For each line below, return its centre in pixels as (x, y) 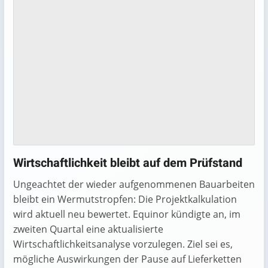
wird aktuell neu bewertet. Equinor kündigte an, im (127, 214)
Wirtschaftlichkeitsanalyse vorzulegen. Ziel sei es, (123, 244)
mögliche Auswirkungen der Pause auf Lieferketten (127, 259)
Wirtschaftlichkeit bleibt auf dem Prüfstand (128, 163)
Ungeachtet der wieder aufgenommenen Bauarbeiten (134, 184)
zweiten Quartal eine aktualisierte (88, 229)
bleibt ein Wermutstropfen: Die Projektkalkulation (125, 199)
